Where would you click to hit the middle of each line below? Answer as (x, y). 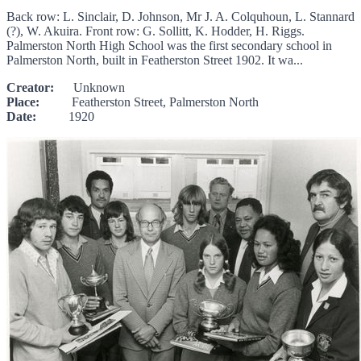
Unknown (89, 88)
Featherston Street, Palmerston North (149, 102)
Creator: (30, 88)
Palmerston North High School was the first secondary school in (169, 46)
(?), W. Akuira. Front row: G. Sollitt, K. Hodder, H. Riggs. (156, 31)
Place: (23, 102)
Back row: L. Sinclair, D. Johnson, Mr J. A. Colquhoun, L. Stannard (180, 17)
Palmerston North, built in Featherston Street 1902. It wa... (155, 60)
